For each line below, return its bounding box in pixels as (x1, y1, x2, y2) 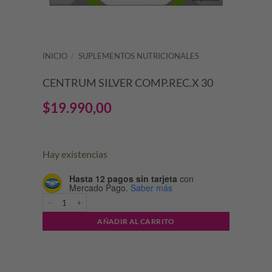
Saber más (130, 182, 172, 194)
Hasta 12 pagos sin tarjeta (69, 172, 177, 185)
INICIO (42, 50, 67, 61)
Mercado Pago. (69, 182, 128, 194)
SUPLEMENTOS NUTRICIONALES (78, 50, 200, 61)
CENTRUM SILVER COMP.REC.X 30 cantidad (41, 194, 187, 202)
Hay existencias (42, 148, 107, 160)
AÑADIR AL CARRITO (97, 217, 175, 226)
